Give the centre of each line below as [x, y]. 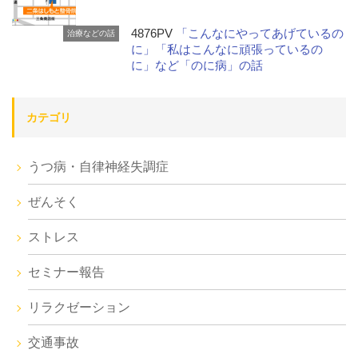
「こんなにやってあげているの [260, 34]
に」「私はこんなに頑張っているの [227, 50]
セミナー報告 [66, 272]
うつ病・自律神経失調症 [98, 167]
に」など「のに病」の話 [197, 66]
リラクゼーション [79, 308]
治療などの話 [91, 34]
